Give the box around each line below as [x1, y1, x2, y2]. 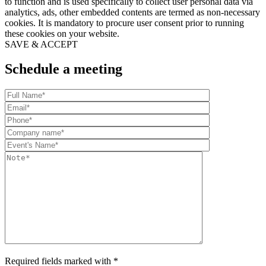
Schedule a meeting [5, 61, 122, 77]
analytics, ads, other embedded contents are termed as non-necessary [5, 7, 260, 17]
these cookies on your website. [5, 28, 119, 39]
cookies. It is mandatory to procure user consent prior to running [5, 17, 244, 28]
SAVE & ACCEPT [5, 39, 78, 49]
